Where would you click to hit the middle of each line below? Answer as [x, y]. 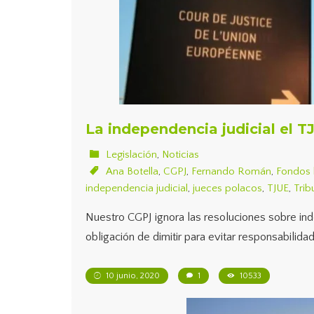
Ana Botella [132, 171]
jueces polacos [227, 188]
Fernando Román [231, 171]
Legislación [131, 155]
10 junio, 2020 [132, 276]
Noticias [180, 155]
